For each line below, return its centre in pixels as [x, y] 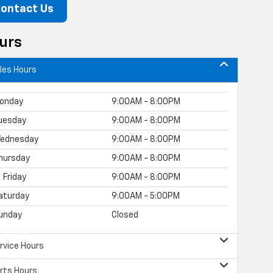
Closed [125, 215]
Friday [14, 177]
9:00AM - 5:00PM [146, 196]
